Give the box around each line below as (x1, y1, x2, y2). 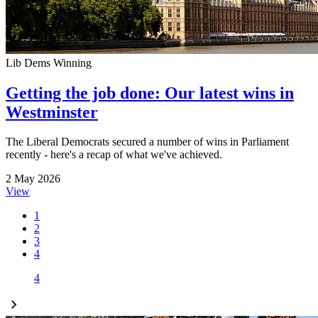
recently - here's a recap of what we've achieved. (6, 148, 222, 161)
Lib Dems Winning (6, 56, 92, 69)
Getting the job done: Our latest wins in (6, 83, 294, 102)
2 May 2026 (6, 172, 60, 185)
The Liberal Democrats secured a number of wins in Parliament (6, 136, 289, 148)
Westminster (6, 102, 98, 121)
